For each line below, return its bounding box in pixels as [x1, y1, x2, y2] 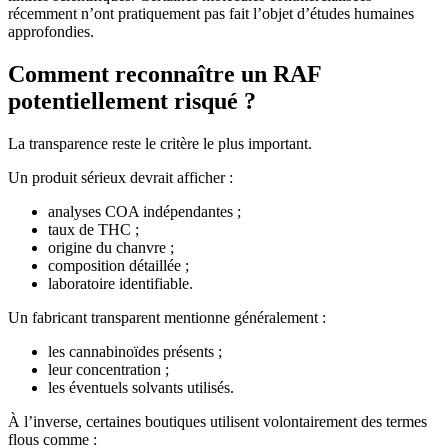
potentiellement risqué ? [8, 88, 256, 115]
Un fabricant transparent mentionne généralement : [8, 309, 326, 327]
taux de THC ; [48, 221, 139, 239]
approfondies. [8, 23, 94, 41]
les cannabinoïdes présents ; [48, 343, 222, 361]
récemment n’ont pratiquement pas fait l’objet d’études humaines [8, 5, 414, 23]
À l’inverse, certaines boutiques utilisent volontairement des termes [8, 413, 427, 431]
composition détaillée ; [48, 257, 189, 275]
